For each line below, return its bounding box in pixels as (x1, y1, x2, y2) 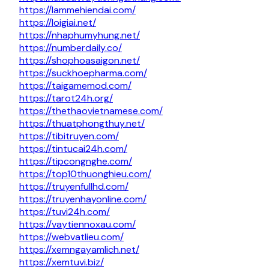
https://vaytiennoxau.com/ (19, 218, 136, 231)
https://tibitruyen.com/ (19, 130, 119, 143)
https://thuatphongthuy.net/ (19, 117, 145, 130)
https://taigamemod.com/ (19, 79, 131, 92)
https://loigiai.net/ (19, 16, 96, 29)
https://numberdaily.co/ (19, 41, 122, 55)
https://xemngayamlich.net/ (19, 243, 139, 256)
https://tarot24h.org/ (19, 92, 113, 105)
